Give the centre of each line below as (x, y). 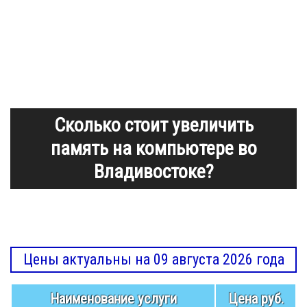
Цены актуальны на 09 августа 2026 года (153, 260)
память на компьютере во (153, 149)
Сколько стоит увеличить (153, 125)
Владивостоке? (153, 172)
